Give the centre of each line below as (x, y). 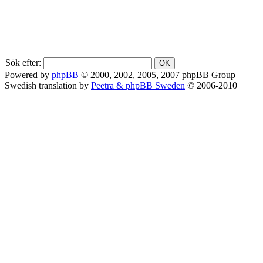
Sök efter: (23, 62)
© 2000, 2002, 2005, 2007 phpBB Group (157, 75)
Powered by (28, 75)
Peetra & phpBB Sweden (138, 85)
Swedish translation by (48, 85)
